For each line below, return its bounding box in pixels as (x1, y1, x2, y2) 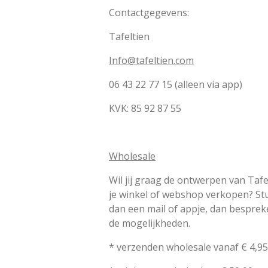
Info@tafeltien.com (109, 53, 194, 67)
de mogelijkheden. (109, 216, 193, 230)
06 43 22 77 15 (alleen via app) (109, 77, 242, 91)
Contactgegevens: (109, 5, 189, 19)
